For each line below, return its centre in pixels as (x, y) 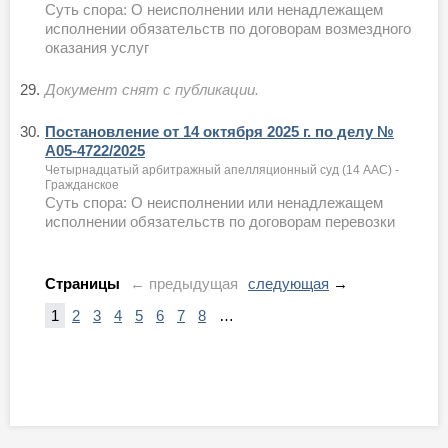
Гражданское (82, 184)
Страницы (82, 283)
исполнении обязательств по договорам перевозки (220, 221)
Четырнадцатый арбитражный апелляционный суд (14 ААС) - (222, 169)
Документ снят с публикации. (152, 89)
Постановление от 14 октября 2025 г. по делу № (219, 131)
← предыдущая (184, 283)
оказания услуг (97, 47)
